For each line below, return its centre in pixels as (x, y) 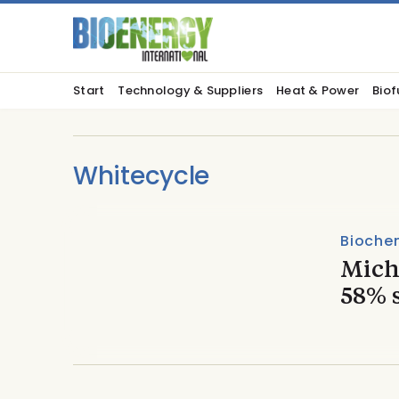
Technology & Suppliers (191, 90)
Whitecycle (142, 176)
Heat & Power (318, 90)
